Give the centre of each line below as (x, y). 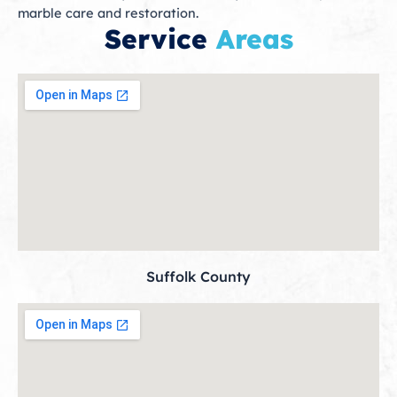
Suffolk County (198, 277)
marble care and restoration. (108, 13)
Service (156, 39)
